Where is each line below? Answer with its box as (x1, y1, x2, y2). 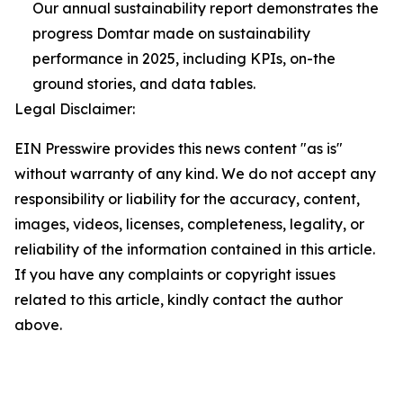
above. (14, 316, 62, 335)
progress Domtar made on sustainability (32, 24, 310, 43)
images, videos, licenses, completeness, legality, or (14, 215, 364, 234)
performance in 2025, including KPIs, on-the (32, 49, 336, 68)
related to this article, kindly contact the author (14, 291, 343, 309)
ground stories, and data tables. (32, 75, 255, 94)
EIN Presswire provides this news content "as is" (14, 139, 343, 158)
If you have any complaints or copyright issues (14, 265, 336, 284)
